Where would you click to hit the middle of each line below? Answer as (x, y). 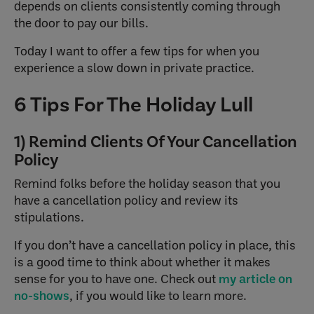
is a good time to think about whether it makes (142, 261)
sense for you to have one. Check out (116, 278)
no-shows (42, 295)
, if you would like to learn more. (159, 295)
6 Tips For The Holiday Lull (134, 104)
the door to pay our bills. (83, 22)
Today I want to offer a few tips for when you (137, 50)
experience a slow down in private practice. (136, 67)
